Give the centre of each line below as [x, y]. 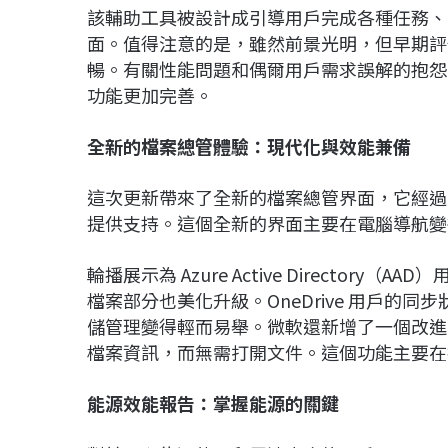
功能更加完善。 [150, 95]
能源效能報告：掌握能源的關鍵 [213, 403]
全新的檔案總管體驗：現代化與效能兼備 [249, 146]
